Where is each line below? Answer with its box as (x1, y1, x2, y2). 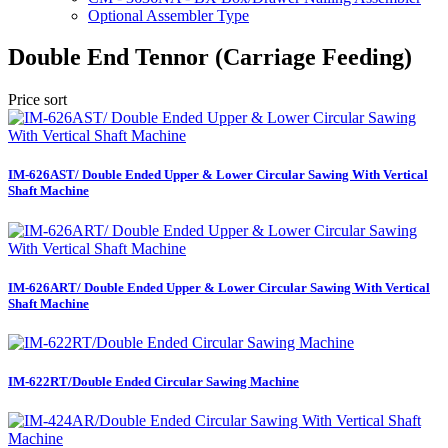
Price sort (8, 91, 67, 109)
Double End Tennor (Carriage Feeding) (8, 44, 412, 71)
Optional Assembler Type (88, 6, 249, 24)
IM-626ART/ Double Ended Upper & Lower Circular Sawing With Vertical (8, 279, 430, 295)
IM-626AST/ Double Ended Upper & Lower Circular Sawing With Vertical (8, 167, 428, 183)
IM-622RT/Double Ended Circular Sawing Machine (8, 374, 299, 390)
